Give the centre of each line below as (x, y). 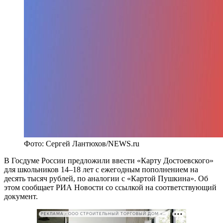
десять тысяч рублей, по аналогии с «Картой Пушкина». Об (106, 178)
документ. (21, 196)
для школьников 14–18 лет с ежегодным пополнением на (101, 169)
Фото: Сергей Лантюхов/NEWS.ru (82, 143)
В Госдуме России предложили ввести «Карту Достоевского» (109, 160)
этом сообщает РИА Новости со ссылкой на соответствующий (110, 187)
